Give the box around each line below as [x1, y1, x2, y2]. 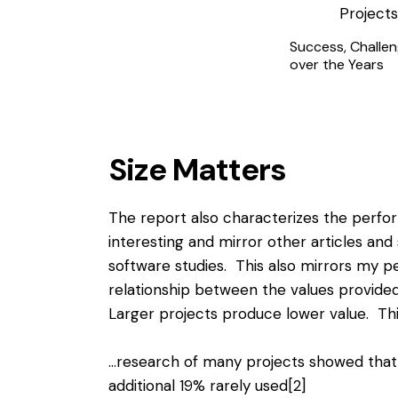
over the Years [289, 55, 384, 75]
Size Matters [108, 149, 286, 191]
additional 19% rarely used [108, 376, 288, 396]
